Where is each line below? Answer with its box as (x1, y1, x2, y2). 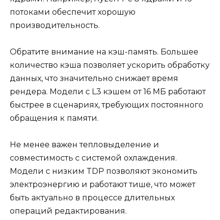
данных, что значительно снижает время (10, 74, 178, 83)
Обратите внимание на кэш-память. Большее (10, 47, 198, 57)
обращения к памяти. (10, 113, 99, 123)
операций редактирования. (10, 206, 127, 216)
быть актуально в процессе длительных (10, 193, 175, 203)
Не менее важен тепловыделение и (10, 140, 159, 150)
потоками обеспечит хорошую (10, 7, 136, 17)
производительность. (10, 21, 100, 30)
